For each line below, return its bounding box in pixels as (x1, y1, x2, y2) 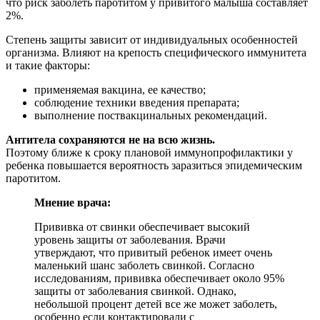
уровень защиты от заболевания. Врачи (34, 233, 226, 246)
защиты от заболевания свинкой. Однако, (34, 284, 236, 297)
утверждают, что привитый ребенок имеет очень (34, 246, 272, 259)
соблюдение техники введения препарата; (34, 96, 239, 109)
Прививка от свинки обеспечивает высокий (34, 220, 250, 233)
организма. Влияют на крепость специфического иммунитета (6, 46, 306, 59)
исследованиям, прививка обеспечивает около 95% (34, 271, 284, 284)
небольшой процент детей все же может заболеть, (34, 297, 277, 310)
